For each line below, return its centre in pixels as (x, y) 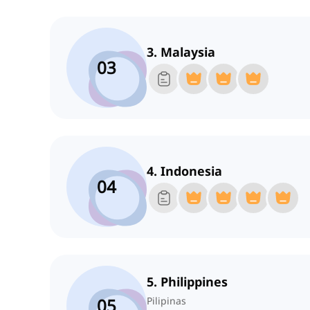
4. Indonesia (184, 171)
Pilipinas (166, 301)
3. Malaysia (181, 52)
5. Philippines (187, 282)
